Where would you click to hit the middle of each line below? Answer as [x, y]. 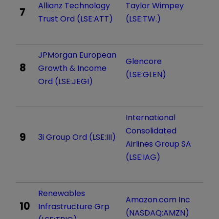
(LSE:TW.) [143, 19]
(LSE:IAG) [143, 157]
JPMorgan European [77, 55]
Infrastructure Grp [74, 206]
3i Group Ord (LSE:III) [77, 137]
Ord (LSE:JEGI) [66, 81]
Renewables [62, 193]
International [151, 117]
